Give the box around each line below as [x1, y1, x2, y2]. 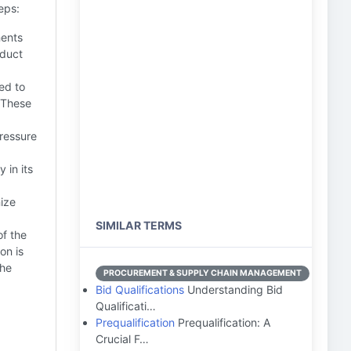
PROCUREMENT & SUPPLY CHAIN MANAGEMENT [103, 268, 302, 278]
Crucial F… [96, 332, 149, 346]
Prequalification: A [175, 316, 271, 329]
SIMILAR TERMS [96, 219, 182, 232]
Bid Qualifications [96, 283, 184, 296]
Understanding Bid [184, 283, 283, 296]
